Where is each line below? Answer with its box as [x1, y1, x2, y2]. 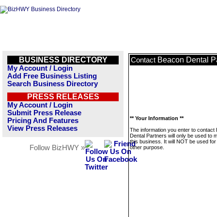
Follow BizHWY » [30, 144, 85, 152]
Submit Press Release [7, 109, 81, 117]
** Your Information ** [130, 115, 184, 121]
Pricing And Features [7, 117, 78, 124]
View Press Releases [7, 124, 77, 132]
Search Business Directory [7, 80, 98, 88]
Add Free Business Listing [7, 72, 97, 80]
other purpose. [130, 144, 164, 150]
